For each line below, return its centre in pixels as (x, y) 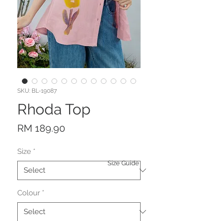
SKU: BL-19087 (37, 91)
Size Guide (123, 163)
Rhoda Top (54, 109)
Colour (29, 193)
